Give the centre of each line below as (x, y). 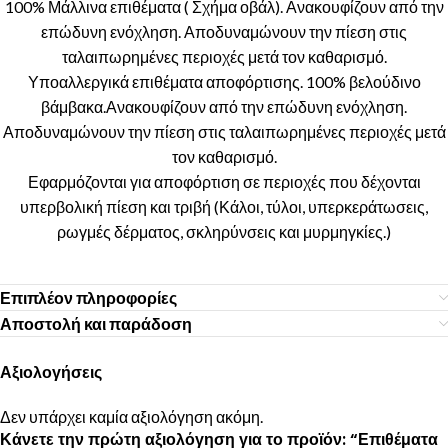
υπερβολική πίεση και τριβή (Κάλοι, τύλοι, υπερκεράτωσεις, (224, 206)
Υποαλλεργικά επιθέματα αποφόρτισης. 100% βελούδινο (224, 81)
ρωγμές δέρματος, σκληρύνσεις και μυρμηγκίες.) (224, 231)
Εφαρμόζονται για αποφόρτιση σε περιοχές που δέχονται (224, 181)
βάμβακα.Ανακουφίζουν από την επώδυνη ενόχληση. (224, 106)
